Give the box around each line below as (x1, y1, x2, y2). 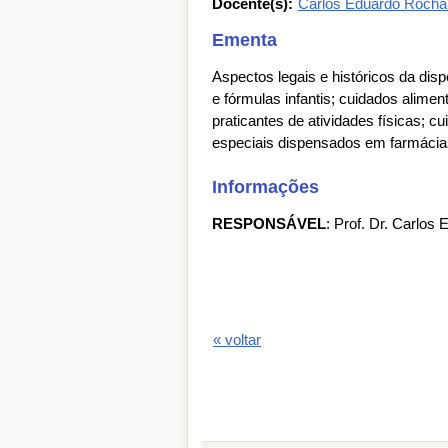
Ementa (212, 30, 277, 50)
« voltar (213, 331, 261, 348)
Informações (212, 177, 319, 197)
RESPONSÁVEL (212, 215, 326, 232)
